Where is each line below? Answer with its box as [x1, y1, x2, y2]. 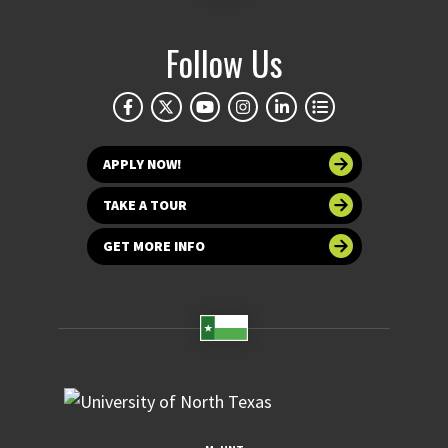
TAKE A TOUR [102, 195, 187, 214]
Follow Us [165, 36, 283, 88]
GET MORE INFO [102, 236, 205, 255]
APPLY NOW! [102, 154, 182, 173]
